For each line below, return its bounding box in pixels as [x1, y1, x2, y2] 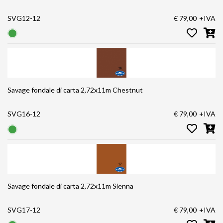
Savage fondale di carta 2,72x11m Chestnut [31, 86, 143, 95]
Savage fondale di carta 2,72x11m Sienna [31, 181, 133, 190]
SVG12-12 [7, 13, 40, 22]
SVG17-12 [7, 205, 40, 214]
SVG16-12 [7, 110, 40, 118]
